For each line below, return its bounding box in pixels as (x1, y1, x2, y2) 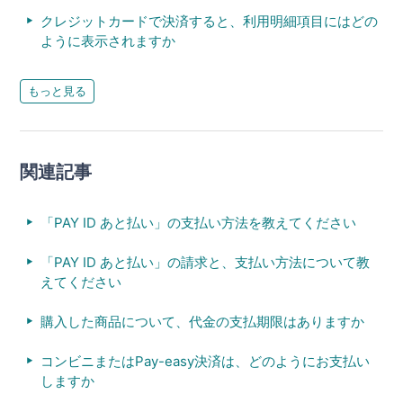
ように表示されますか (40, 31, 175, 49)
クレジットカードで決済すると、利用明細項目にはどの (40, 12, 378, 30)
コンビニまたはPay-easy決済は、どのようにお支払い (40, 352, 370, 370)
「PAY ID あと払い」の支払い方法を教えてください (40, 213, 356, 231)
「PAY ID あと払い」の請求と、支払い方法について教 (40, 253, 370, 271)
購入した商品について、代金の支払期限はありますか (40, 312, 364, 330)
